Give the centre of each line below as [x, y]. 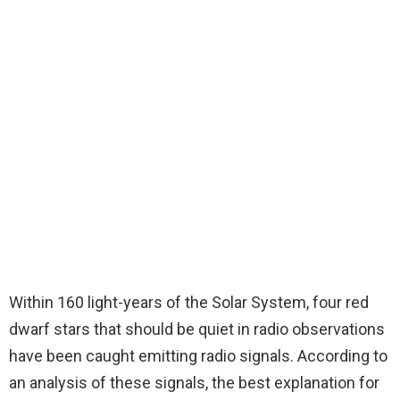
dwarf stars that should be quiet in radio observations [197, 329]
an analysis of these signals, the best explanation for [194, 383]
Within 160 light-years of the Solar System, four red [189, 303]
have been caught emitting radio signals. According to [198, 356]
